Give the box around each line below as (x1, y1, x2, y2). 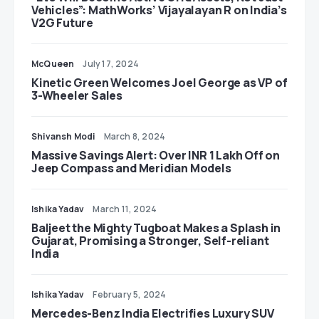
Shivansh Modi (31, 130, 95, 143)
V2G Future (31, 15, 93, 31)
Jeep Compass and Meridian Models (31, 160, 231, 177)
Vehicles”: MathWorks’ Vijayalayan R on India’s (31, 2, 287, 19)
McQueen (31, 58, 75, 70)
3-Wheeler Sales (31, 88, 123, 104)
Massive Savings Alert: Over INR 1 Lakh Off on (31, 147, 280, 164)
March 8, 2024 (103, 130, 166, 143)
